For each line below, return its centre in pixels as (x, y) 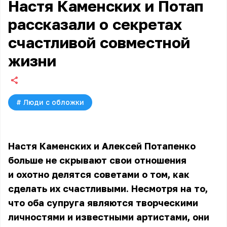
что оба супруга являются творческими (103, 203)
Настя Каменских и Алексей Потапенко (102, 146)
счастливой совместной (99, 43)
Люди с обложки (54, 102)
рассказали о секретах (95, 24)
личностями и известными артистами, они (109, 217)
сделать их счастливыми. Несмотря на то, (108, 188)
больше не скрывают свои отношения (97, 160)
